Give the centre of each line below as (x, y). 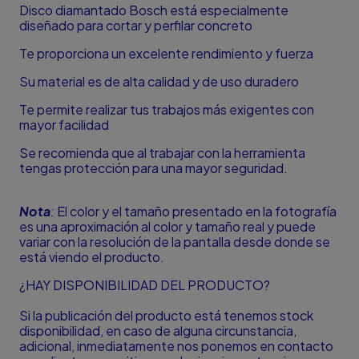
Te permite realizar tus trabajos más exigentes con (167, 110)
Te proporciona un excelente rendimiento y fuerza (166, 54)
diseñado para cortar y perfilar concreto (136, 26)
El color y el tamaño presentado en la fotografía (196, 212)
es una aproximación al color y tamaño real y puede (167, 227)
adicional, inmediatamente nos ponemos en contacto (176, 346)
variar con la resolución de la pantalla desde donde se (175, 242)
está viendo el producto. (92, 257)
